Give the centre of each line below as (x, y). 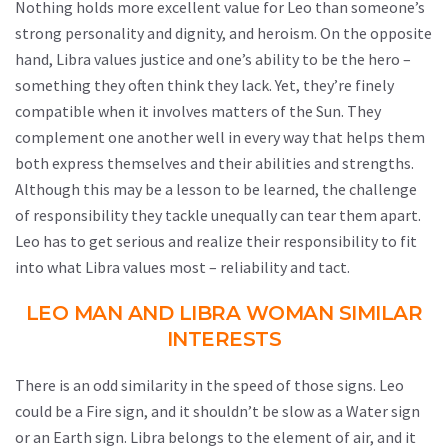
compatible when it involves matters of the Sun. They (198, 111)
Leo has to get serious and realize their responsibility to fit (216, 241)
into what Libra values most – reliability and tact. (182, 267)
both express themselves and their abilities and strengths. (214, 163)
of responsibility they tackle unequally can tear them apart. (218, 215)
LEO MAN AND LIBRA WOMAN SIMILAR (224, 313)
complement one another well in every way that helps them (220, 137)
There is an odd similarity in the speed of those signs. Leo (209, 385)
